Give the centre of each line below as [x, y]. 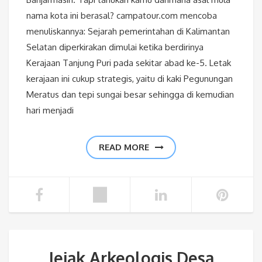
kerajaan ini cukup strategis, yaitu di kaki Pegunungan [130, 78]
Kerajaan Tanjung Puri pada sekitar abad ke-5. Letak [129, 63]
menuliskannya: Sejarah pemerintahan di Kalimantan [128, 31]
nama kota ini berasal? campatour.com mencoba [122, 15]
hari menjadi [50, 110]
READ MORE [124, 147]
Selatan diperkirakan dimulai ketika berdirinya [115, 47]
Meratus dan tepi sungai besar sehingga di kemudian [130, 94]
